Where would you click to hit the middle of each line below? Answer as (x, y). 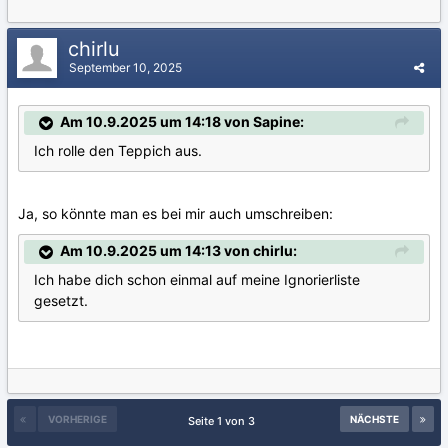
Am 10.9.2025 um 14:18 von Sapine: (182, 121)
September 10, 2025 (125, 67)
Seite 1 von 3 (224, 421)
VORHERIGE (77, 419)
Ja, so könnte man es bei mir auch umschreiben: (175, 214)
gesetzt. (61, 301)
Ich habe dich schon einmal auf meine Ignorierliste (197, 280)
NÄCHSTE (374, 419)
